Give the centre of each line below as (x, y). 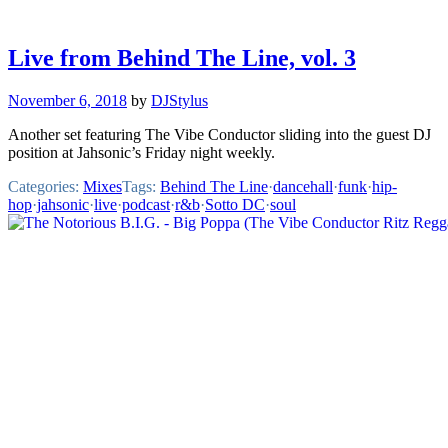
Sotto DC (235, 204)
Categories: (45, 186)
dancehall (303, 186)
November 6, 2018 (67, 100)
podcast (146, 204)
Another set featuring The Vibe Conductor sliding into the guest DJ (219, 134)
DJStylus (179, 100)
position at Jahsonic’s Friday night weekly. (141, 152)
